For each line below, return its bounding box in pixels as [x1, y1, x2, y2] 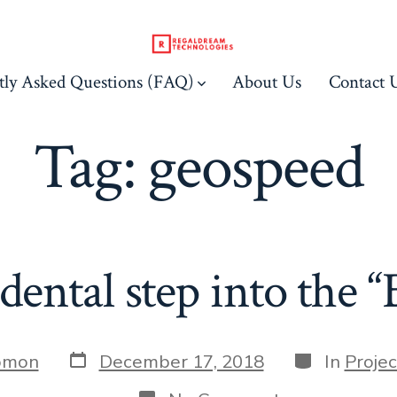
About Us [232, 69, 302, 94]
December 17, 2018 [98, 348, 264, 374]
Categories [291, 345, 384, 370]
